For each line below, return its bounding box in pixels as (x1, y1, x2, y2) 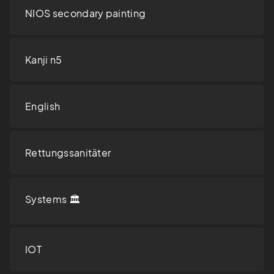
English (25, 100, 61, 113)
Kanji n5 (25, 53, 62, 67)
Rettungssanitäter (25, 146, 111, 160)
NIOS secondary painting (25, 7, 146, 20)
